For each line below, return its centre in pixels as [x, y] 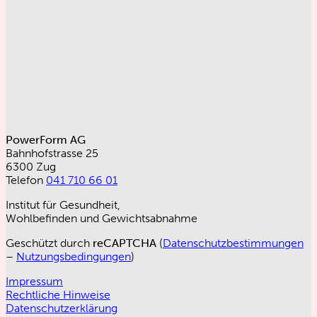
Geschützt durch [49, 243]
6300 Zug [31, 167]
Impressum [34, 282]
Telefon [26, 180]
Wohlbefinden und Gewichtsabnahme [102, 219]
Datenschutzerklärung [62, 309]
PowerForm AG [46, 140]
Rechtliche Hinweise [58, 295]
